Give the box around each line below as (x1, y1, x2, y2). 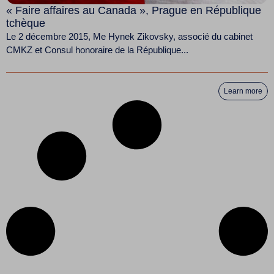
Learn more (224, 86, 262, 95)
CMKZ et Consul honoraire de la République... (6, 45, 188, 56)
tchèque (6, 17, 45, 30)
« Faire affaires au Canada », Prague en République (6, 4, 261, 17)
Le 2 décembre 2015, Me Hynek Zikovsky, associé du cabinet (6, 31, 253, 42)
